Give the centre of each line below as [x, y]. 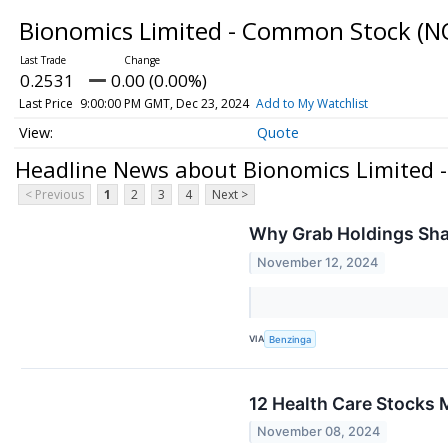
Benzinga [290, 339]
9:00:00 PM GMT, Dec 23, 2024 [164, 103]
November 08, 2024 [319, 432]
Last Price [45, 103]
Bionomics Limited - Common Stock [217, 30]
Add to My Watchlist [311, 103]
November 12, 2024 [318, 262]
